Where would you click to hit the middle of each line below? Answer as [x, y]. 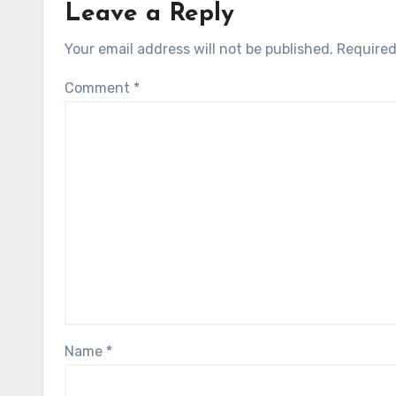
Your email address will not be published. [199, 49]
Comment [99, 88]
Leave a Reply [149, 14]
